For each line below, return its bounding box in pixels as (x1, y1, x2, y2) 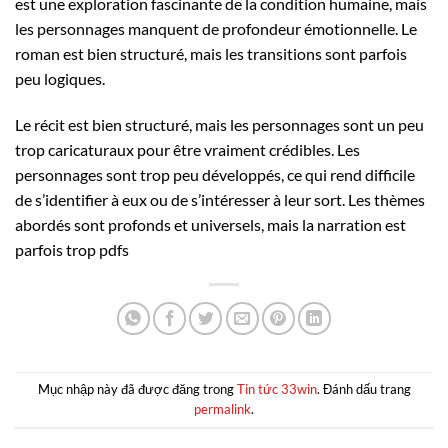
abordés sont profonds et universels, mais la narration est (15, 214, 406, 234)
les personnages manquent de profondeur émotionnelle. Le (15, 18, 417, 38)
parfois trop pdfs (15, 239, 129, 259)
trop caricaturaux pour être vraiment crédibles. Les (15, 139, 360, 159)
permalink (194, 401, 251, 418)
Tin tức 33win (236, 381, 317, 398)
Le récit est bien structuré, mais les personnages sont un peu (15, 114, 424, 134)
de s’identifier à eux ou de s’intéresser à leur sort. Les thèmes (15, 189, 425, 209)
